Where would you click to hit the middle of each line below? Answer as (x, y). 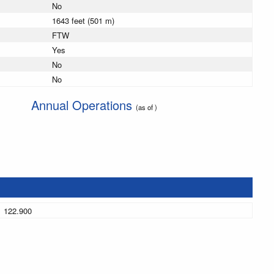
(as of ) (146, 107)
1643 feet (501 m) (83, 21)
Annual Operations (83, 105)
